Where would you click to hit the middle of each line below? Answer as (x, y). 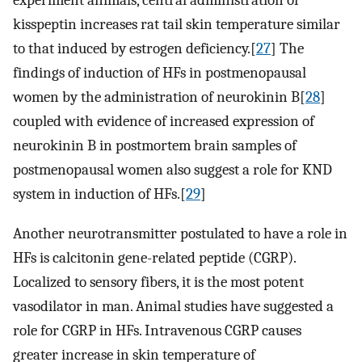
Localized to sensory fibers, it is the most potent (158, 282)
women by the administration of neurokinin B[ (159, 97)
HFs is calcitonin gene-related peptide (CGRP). (154, 257)
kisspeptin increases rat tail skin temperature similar (177, 25)
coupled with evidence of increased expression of (164, 122)
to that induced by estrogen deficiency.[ (135, 49)
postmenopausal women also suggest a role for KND (173, 170)
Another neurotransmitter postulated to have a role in (180, 233)
